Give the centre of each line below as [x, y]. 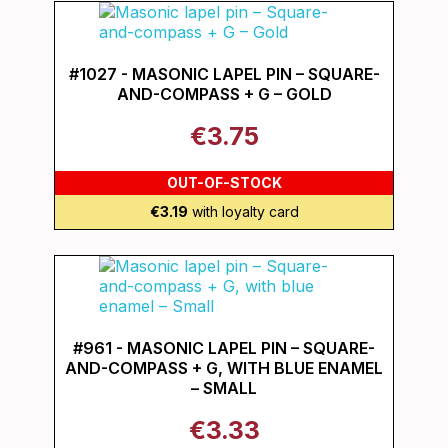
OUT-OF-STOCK [224, 182]
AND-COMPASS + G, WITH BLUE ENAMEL [224, 368]
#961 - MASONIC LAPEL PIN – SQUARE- [224, 348]
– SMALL [224, 388]
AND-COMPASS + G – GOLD [224, 94]
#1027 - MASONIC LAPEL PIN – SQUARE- [224, 74]
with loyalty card [243, 211]
